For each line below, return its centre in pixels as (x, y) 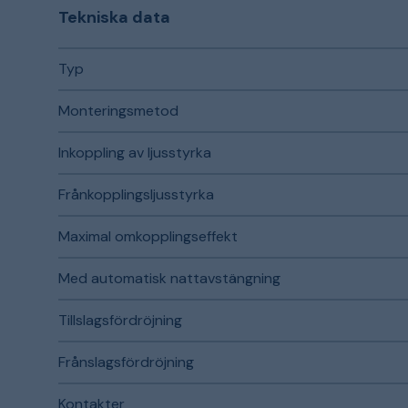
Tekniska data (114, 17)
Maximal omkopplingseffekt (148, 236)
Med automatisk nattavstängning (169, 278)
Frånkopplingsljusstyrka (136, 194)
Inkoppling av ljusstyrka (135, 153)
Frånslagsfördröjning (126, 362)
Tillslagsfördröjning (120, 320)
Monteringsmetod (118, 111)
